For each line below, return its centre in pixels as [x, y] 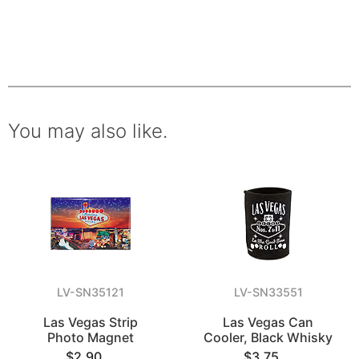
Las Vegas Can [268, 322]
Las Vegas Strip [91, 322]
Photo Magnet [91, 337]
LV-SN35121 [91, 292]
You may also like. [88, 131]
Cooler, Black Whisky [268, 337]
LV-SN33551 [268, 292]
